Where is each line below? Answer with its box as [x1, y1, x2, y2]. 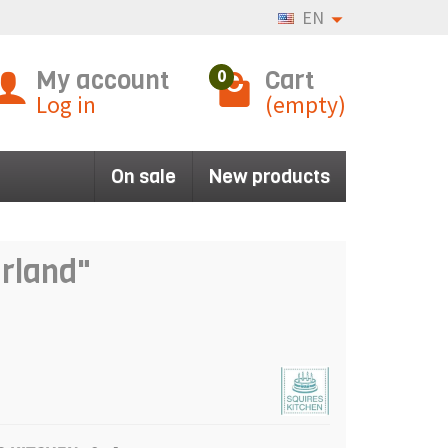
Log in [36, 90, 96, 119]
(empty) [265, 90, 346, 119]
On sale [111, 164, 176, 189]
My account [36, 63, 169, 97]
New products [209, 164, 330, 189]
